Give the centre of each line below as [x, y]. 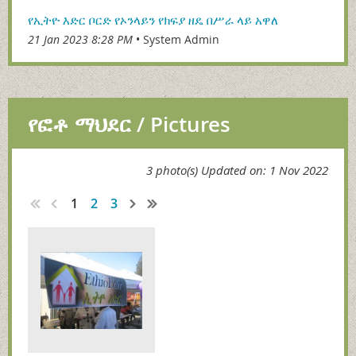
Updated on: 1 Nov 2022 [265, 170]
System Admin [181, 40]
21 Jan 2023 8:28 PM [80, 40]
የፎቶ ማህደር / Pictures [129, 125]
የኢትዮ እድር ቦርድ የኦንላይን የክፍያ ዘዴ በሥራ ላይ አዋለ [153, 20]
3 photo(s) [172, 170]
